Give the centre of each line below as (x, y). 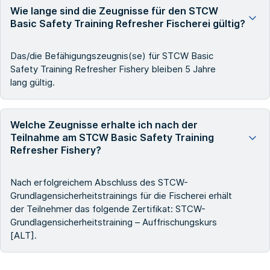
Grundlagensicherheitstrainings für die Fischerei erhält (121, 195)
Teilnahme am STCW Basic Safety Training (112, 137)
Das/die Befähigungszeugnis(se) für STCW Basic (112, 55)
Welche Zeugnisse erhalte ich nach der (104, 124)
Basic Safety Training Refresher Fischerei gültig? (128, 23)
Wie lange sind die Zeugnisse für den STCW (114, 11)
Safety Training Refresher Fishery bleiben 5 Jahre (113, 69)
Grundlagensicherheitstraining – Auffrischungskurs (114, 222)
